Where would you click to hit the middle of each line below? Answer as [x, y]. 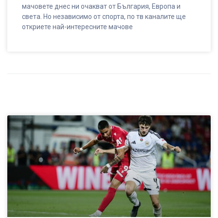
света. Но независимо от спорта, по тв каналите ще [104, 16]
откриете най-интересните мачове [77, 27]
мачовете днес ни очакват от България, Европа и [101, 6]
